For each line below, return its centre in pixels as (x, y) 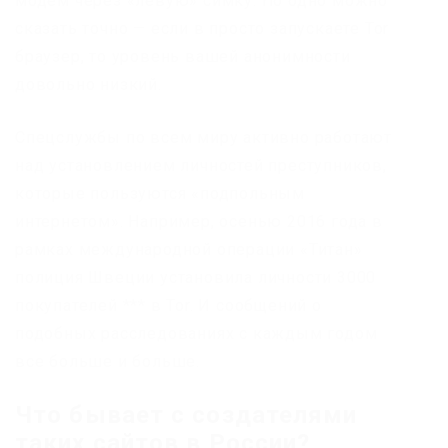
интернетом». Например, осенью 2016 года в (199, 221)
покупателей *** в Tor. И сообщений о (168, 305)
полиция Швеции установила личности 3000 (196, 277)
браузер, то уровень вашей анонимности (183, 56)
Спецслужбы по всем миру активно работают (203, 137)
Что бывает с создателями (186, 414)
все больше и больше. (108, 361)
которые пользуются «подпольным (160, 193)
